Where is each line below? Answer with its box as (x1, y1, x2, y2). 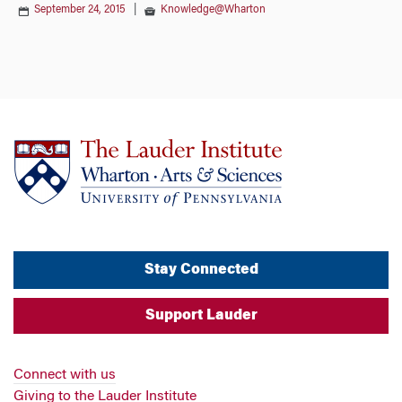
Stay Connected (144, 263, 258, 277)
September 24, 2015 (34, 4, 126, 15)
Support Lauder (144, 309, 258, 323)
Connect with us (13, 368, 116, 382)
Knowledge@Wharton (161, 4, 266, 15)
